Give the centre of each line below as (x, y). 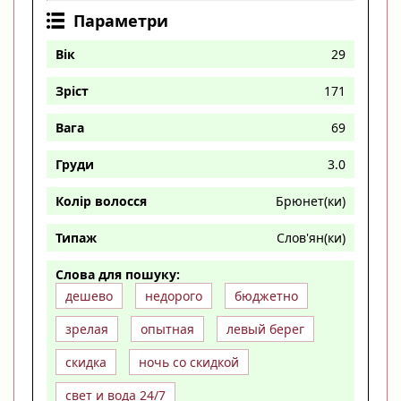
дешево (89, 296)
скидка (86, 362)
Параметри (121, 21)
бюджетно (266, 296)
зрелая (87, 329)
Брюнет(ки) (311, 201)
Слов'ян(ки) (311, 238)
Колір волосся (101, 201)
